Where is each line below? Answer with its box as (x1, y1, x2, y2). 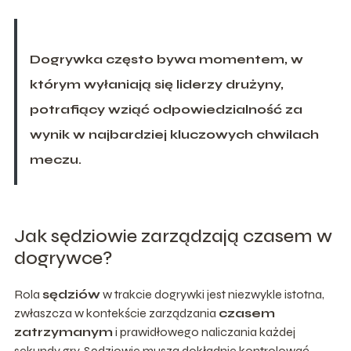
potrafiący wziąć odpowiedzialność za (29, 101, 302, 117)
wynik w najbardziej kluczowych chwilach (29, 126, 319, 142)
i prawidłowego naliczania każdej (112, 324, 295, 339)
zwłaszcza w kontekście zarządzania (13, 305, 219, 320)
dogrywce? (13, 246, 113, 270)
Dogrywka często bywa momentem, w (29, 51, 303, 67)
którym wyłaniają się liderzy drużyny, (29, 76, 284, 92)
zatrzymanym (13, 324, 113, 339)
